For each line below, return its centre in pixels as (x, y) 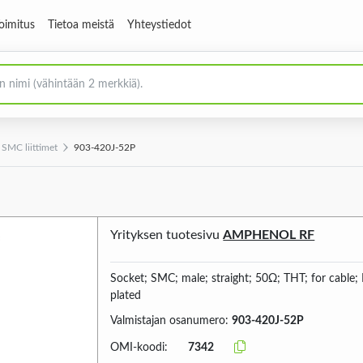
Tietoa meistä (81, 25)
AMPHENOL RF (269, 235)
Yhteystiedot (159, 25)
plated (126, 296)
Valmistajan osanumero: (171, 321)
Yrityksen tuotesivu (167, 235)
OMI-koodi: (139, 347)
